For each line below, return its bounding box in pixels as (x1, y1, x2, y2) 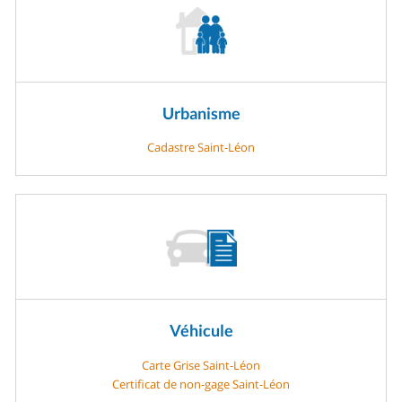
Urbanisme (162, 102, 240, 123)
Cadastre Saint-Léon (147, 139, 255, 156)
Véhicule (169, 320, 233, 341)
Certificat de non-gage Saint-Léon (112, 375, 290, 392)
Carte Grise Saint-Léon (142, 356, 260, 373)
